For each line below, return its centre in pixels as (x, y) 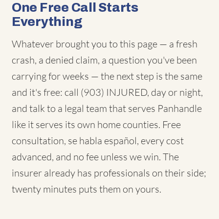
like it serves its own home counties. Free (96, 124)
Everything (47, 22)
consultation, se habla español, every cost (98, 141)
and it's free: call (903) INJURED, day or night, (107, 92)
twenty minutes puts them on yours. (87, 189)
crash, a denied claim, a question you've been (104, 60)
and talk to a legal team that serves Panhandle (107, 108)
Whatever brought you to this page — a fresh (105, 44)
